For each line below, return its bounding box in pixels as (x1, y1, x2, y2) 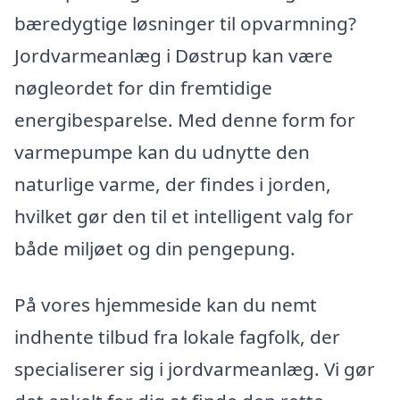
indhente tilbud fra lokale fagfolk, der (14, 324, 340, 350)
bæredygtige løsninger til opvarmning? (14, 10, 356, 36)
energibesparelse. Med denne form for (14, 106, 355, 132)
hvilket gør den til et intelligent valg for (14, 203, 354, 229)
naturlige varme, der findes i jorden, (14, 171, 331, 196)
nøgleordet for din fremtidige (14, 74, 272, 100)
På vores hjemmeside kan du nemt (14, 292, 317, 318)
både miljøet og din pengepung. (14, 235, 296, 261)
